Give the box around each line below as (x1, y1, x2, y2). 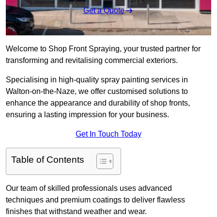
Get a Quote (83, 6, 124, 15)
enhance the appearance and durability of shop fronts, (6, 99, 190, 108)
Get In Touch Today (76, 130, 141, 139)
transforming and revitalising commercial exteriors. (6, 56, 178, 65)
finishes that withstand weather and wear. (6, 207, 147, 216)
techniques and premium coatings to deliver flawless (6, 196, 185, 204)
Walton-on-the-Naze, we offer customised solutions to (6, 87, 188, 96)
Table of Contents (11, 155, 84, 165)
